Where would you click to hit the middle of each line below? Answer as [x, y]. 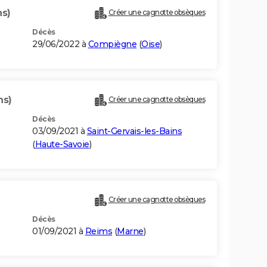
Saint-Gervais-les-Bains [134, 131]
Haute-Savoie [62, 145]
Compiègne [112, 44]
